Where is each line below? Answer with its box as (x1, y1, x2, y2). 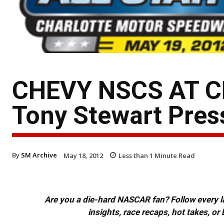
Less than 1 (118, 150, 153, 160)
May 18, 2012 (63, 150, 103, 160)
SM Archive (21, 150, 57, 159)
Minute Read (153, 150, 195, 160)
